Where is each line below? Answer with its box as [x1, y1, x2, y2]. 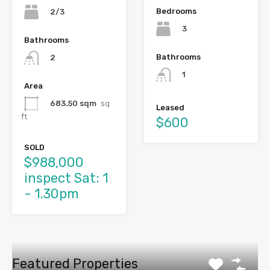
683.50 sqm [50, 99, 96, 108]
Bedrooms [156, 6, 196, 16]
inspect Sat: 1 [24, 170, 108, 187]
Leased [156, 103, 184, 113]
